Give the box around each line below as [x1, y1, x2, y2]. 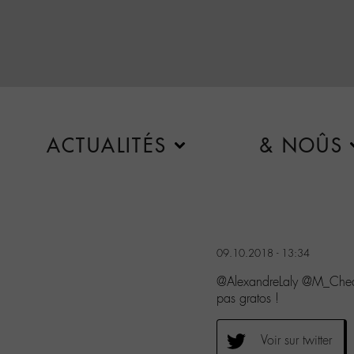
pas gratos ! [217, 289, 279, 307]
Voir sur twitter [261, 331, 332, 348]
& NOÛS [258, 134, 344, 157]
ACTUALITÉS [46, 134, 168, 157]
